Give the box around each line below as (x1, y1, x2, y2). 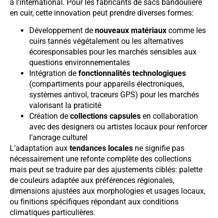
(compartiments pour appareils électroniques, (29, 79, 184, 89)
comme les (166, 26, 206, 36)
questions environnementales (29, 58, 130, 68)
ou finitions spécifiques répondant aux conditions (10, 197, 179, 207)
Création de (29, 111, 70, 121)
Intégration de (29, 69, 78, 78)
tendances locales (70, 144, 133, 153)
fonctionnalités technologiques (78, 69, 186, 78)
